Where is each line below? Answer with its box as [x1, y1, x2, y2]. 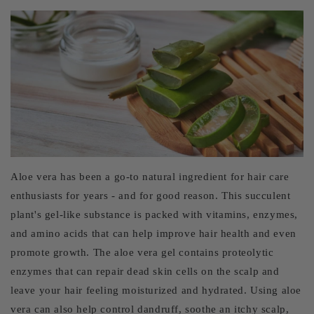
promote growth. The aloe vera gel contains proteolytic [11, 247, 274, 258]
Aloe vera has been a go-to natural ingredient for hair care [11, 171, 289, 182]
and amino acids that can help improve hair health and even [11, 228, 296, 239]
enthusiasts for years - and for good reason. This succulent [11, 190, 291, 201]
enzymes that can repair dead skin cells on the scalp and [11, 266, 280, 277]
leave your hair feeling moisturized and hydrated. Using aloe [11, 285, 302, 296]
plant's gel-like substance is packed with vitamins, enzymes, [11, 209, 299, 220]
